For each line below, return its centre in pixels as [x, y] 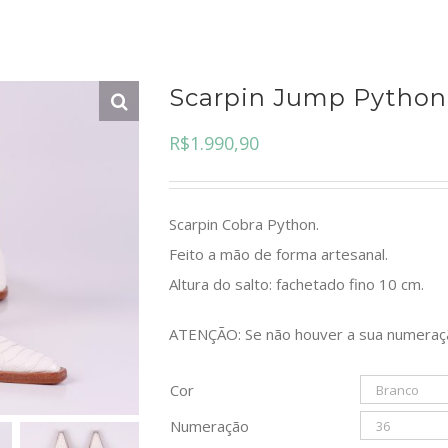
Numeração [209, 426]
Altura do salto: [222, 284]
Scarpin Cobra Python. [244, 224]
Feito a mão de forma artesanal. [278, 254]
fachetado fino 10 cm [348, 284]
